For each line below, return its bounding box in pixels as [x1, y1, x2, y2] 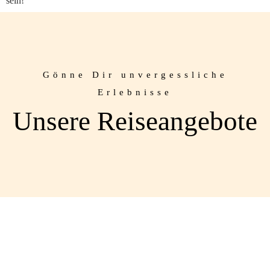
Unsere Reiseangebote [13, 106, 257, 137]
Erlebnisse [98, 87, 172, 98]
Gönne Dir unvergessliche [42, 70, 228, 80]
